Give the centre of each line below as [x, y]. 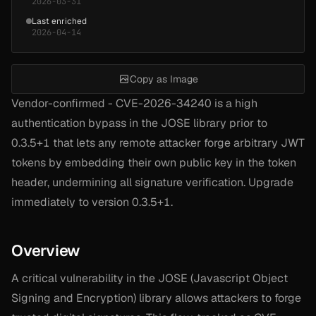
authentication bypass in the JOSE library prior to [139, 123]
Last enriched [59, 21]
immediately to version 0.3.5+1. [92, 202]
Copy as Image [164, 79]
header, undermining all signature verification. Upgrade [152, 182]
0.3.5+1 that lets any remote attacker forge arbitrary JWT [158, 142]
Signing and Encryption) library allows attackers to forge [156, 298]
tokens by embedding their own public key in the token [154, 162]
